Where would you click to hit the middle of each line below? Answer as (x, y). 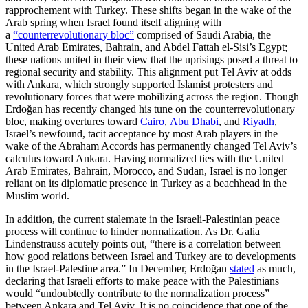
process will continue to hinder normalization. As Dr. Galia (133, 231)
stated (242, 268)
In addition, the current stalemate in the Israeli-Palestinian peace (143, 219)
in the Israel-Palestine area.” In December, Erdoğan (118, 268)
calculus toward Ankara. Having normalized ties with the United (145, 158)
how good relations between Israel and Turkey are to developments (151, 256)
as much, (275, 268)
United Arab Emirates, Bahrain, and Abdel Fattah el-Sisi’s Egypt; (146, 47)
